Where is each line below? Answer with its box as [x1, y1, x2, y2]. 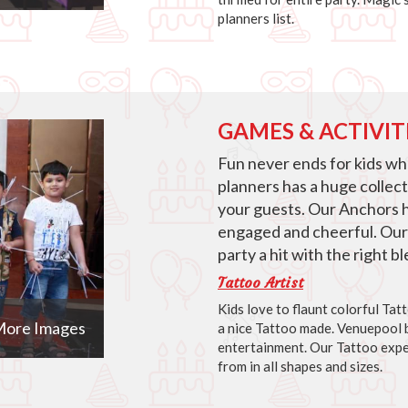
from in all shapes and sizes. [218, 357, 382, 374]
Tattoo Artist [218, 272, 303, 291]
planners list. [218, 9, 294, 26]
